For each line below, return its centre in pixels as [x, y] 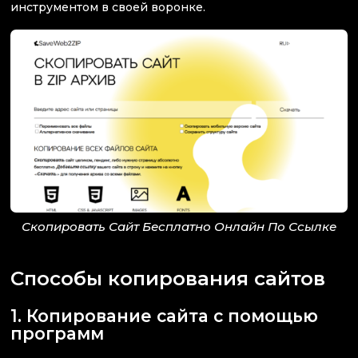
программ [57, 333]
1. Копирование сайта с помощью [164, 316]
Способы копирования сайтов [168, 278]
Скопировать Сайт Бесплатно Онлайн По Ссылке [179, 227]
